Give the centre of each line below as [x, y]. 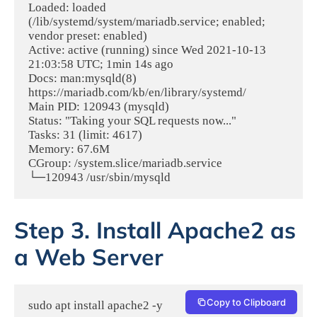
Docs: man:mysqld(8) [82, 78]
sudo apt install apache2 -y [96, 306]
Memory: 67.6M [69, 149]
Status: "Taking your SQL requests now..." [132, 120]
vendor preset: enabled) [88, 35]
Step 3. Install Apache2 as [155, 230]
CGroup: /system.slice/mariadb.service [125, 163]
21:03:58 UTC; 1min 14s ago [101, 64]
